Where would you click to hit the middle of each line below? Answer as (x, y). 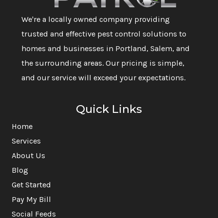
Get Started (31, 185)
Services (26, 141)
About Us (28, 156)
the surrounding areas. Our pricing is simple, (103, 63)
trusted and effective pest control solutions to (104, 34)
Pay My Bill (31, 200)
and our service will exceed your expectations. (103, 77)
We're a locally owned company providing (96, 19)
